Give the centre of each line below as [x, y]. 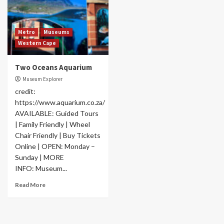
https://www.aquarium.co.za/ [60, 102]
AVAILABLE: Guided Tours [57, 113]
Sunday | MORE [39, 157]
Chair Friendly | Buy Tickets [58, 135]
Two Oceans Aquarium [53, 67]
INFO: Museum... [41, 168]
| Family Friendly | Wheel [52, 124]
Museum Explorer [42, 79]
